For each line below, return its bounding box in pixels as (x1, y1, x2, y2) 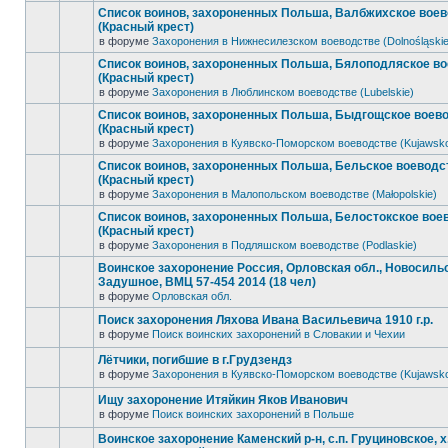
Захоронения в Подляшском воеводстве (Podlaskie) (152, 239, 417, 251)
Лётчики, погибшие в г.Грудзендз (98, 353, 292, 367)
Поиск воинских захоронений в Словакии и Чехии (152, 328, 405, 340)
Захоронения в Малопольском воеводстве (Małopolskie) (152, 188, 437, 200)
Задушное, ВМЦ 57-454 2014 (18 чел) (98, 275, 316, 289)
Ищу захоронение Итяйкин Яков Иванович (98, 393, 348, 407)
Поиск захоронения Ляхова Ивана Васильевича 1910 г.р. (98, 313, 433, 327)
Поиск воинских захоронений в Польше (152, 408, 354, 420)
